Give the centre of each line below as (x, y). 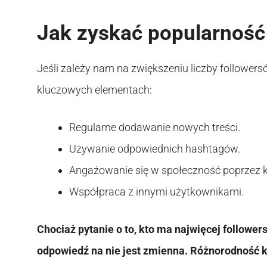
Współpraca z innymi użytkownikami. (156, 191)
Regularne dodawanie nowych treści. (155, 127)
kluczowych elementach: (94, 89)
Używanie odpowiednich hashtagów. (155, 148)
